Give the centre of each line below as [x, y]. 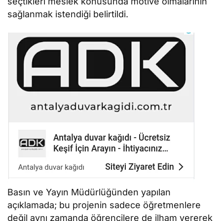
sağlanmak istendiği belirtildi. [68, 14]
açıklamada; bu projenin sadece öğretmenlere [104, 205]
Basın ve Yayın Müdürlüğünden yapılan [89, 192]
